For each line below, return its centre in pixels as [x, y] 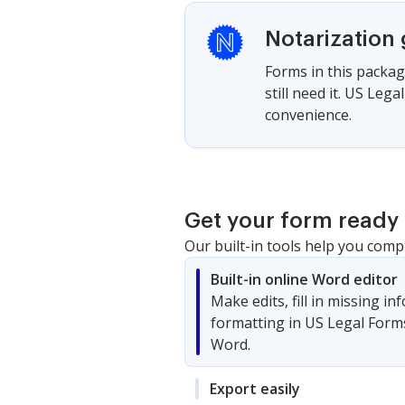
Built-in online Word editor [304, 279]
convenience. [308, 114]
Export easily [255, 388]
